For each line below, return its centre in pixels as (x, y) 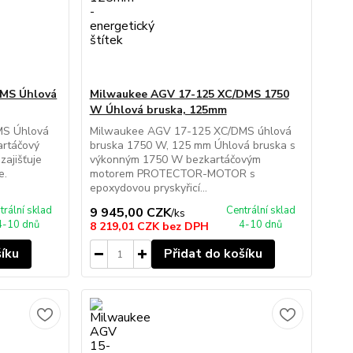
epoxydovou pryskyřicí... (148, 188)
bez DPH (185, 227)
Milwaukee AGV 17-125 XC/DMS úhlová (190, 131)
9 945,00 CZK (130, 213)
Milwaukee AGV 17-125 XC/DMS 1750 (189, 94)
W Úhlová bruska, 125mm (158, 110)
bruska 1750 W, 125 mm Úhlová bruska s (192, 145)
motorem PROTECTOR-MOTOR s (172, 174)
